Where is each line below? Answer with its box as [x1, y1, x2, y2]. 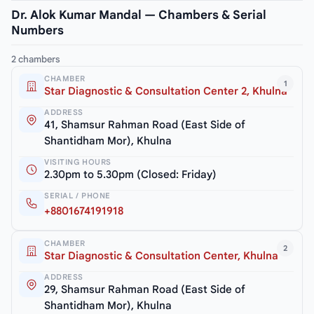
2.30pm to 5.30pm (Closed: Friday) [44, 168, 217, 181]
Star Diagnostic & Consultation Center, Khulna [44, 249, 278, 262]
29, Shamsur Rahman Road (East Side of [44, 282, 245, 296]
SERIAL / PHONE [44, 190, 111, 200]
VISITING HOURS [44, 156, 111, 167]
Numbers [11, 22, 64, 38]
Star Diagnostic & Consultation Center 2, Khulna [44, 84, 287, 97]
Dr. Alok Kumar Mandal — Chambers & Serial [11, 7, 266, 22]
